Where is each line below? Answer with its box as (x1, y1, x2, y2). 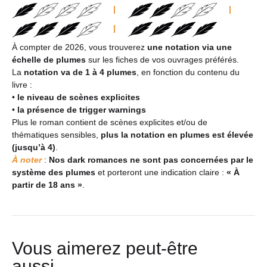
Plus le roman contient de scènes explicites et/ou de (12, 117, 207, 127)
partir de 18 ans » (12, 179, 82, 190)
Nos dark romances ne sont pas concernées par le (49, 154, 253, 164)
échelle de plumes (12, 54, 86, 64)
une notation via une (147, 42, 232, 52)
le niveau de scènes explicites (17, 92, 140, 102)
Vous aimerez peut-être (12, 238, 198, 258)
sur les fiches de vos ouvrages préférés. (86, 54, 239, 64)
